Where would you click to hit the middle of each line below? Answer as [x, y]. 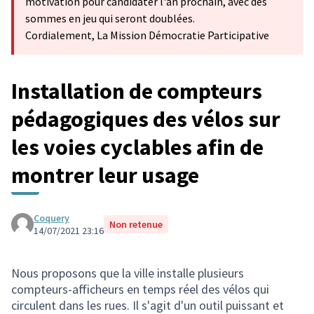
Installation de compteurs [137, 91]
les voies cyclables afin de [137, 147]
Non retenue [136, 224]
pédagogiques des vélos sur [146, 119]
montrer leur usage [105, 175]
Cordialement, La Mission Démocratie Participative [147, 35]
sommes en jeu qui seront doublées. [110, 18]
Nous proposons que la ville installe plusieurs [128, 273]
